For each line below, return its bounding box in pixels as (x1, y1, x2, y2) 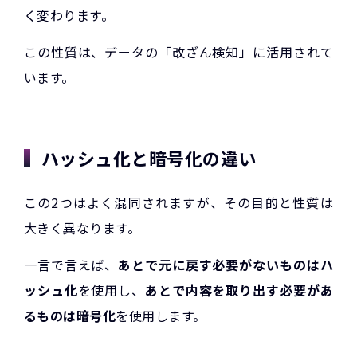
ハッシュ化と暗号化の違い (41, 145, 257, 171)
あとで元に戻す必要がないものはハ (118, 255, 333, 275)
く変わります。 (24, 5, 115, 25)
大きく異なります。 (24, 218, 141, 238)
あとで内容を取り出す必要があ (144, 280, 333, 300)
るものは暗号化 (24, 306, 116, 326)
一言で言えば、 (24, 255, 119, 275)
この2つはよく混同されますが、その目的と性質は (24, 193, 333, 213)
